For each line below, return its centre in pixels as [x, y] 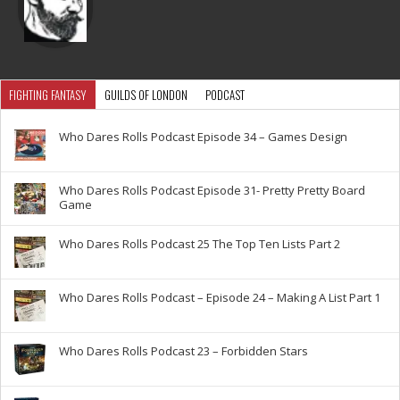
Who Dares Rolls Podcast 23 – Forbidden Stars [183, 351]
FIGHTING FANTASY [48, 95]
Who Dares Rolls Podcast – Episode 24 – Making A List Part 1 [220, 298]
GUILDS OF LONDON [146, 95]
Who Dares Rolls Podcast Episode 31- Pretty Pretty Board [212, 191]
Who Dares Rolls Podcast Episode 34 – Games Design [203, 137]
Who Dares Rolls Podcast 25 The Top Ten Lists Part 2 [200, 244]
